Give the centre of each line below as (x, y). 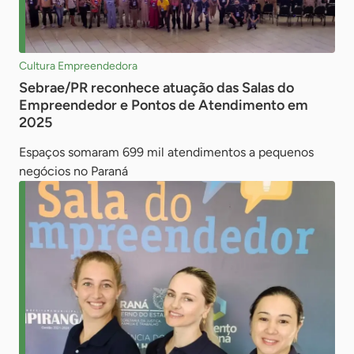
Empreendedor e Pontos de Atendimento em (164, 105)
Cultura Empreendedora (78, 66)
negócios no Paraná (73, 171)
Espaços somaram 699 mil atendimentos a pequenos (166, 152)
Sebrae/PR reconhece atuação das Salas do (156, 87)
